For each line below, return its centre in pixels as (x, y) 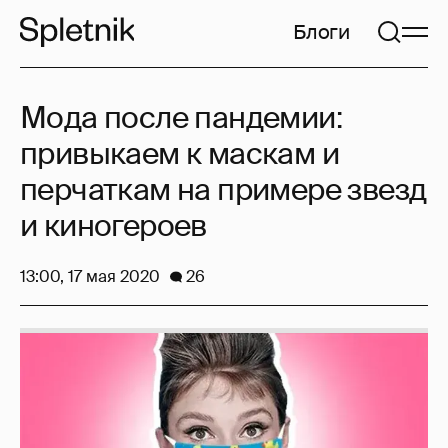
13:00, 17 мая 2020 (90, 276)
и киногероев (113, 225)
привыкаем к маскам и (179, 153)
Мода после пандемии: (181, 117)
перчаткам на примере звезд (223, 189)
